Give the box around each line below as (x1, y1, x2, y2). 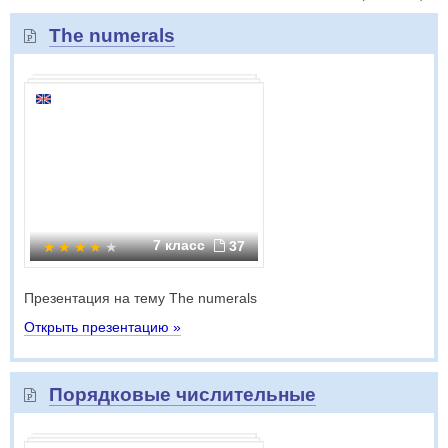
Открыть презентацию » (24, 319, 181, 335)
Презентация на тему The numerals (24, 290, 257, 306)
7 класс (153, 237, 209, 253)
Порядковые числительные (49, 384, 316, 405)
